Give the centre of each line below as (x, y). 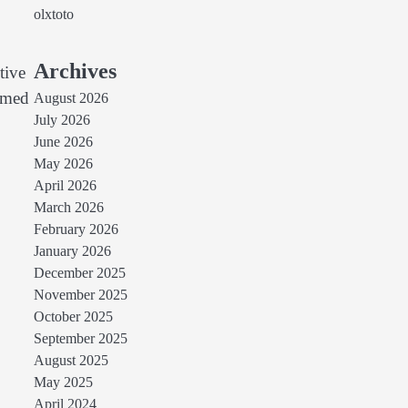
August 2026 (71, 98)
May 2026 (63, 164)
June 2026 (63, 142)
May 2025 (63, 382)
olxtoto (53, 15)
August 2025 (71, 361)
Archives (75, 71)
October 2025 (73, 317)
